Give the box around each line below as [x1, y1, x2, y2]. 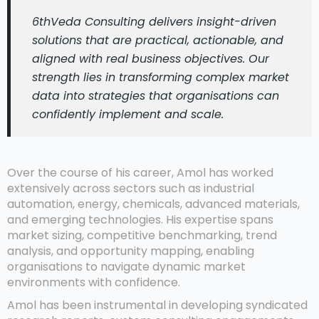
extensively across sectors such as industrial [7, 179, 254, 197]
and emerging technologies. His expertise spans [7, 211, 273, 228]
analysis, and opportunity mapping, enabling [7, 242, 254, 259]
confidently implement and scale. [32, 105, 224, 122]
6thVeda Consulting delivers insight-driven [32, 13, 276, 30]
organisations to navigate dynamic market [7, 258, 246, 275]
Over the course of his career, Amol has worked [7, 164, 273, 181]
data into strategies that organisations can [32, 87, 279, 104]
